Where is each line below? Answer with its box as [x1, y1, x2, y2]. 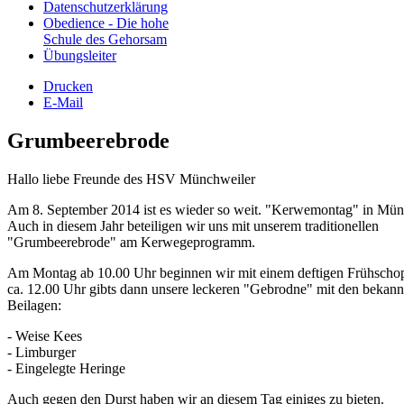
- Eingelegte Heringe [7, 361, 125, 377]
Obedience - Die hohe [43, 15, 169, 32]
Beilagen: [7, 298, 61, 314]
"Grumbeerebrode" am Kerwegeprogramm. [7, 234, 255, 251]
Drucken [43, 78, 93, 95]
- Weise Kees [7, 328, 82, 344]
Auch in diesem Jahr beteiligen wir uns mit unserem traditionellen [7, 218, 379, 234]
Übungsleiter [43, 48, 116, 64]
